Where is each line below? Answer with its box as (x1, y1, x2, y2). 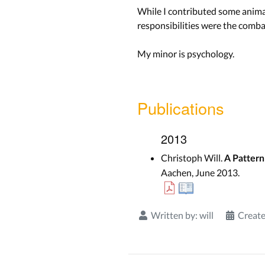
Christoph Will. (161, 151, 224, 163)
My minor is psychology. (137, 47, 234, 59)
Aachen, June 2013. (161, 166, 240, 178)
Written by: (149, 209, 199, 221)
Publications (137, 96, 224, 119)
